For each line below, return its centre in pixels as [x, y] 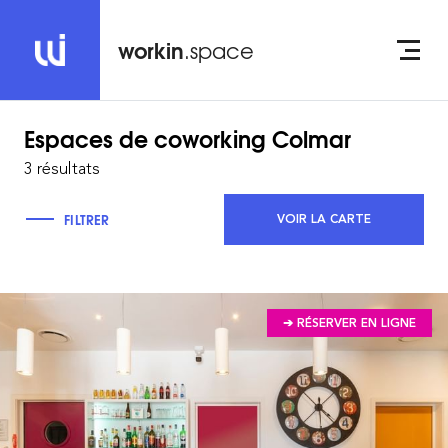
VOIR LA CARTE [324, 218]
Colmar [311, 138]
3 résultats [62, 168]
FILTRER [87, 218]
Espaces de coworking [148, 138]
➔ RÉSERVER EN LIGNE [349, 323]
